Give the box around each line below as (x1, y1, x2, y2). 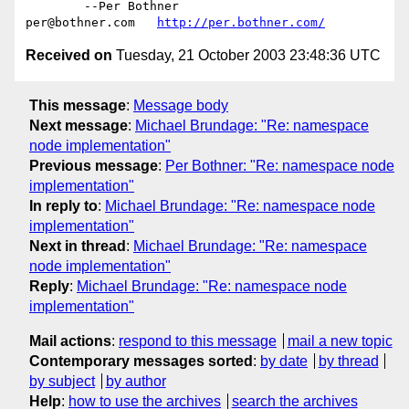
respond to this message (119, 332, 277, 349)
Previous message (29, 157, 158, 173)
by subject (29, 372, 95, 389)
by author (105, 372, 166, 389)
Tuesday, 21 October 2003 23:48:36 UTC (112, 47, 381, 64)
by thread (318, 352, 379, 369)
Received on (26, 47, 112, 64)
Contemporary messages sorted (29, 352, 253, 369)
